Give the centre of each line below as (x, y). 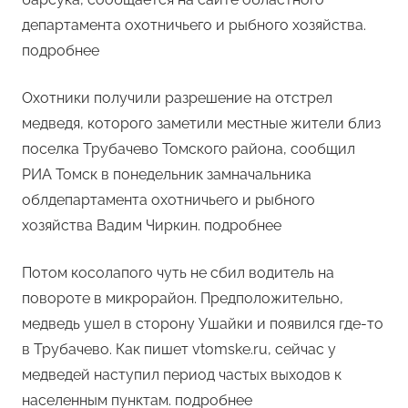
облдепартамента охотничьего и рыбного (168, 200)
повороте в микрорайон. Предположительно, (183, 299)
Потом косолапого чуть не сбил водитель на (178, 273)
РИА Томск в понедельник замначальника (167, 175)
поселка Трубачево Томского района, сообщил (189, 149)
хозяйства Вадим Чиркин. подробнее (152, 226)
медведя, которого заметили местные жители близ (201, 124)
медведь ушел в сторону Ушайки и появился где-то (203, 324)
